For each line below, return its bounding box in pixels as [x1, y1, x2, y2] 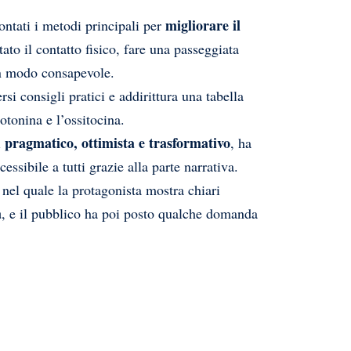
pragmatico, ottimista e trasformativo [5, 132, 230, 154]
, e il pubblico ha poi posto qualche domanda [2, 204, 258, 223]
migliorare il [165, 15, 241, 36]
